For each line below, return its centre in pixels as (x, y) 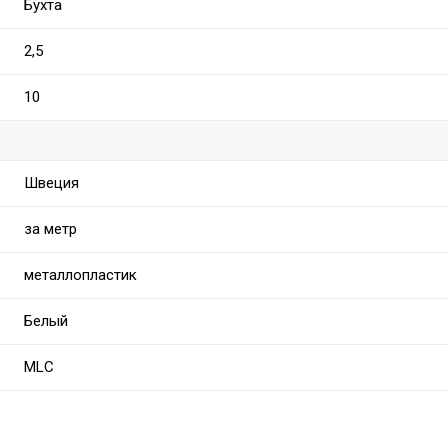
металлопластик (80, 275)
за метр (50, 229)
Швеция (51, 183)
